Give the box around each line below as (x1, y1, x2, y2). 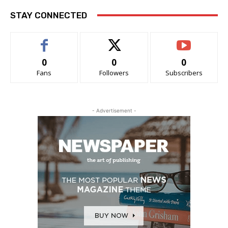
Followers (99, 68, 129, 77)
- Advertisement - (92, 107, 136, 113)
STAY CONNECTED (10, 10, 87, 20)
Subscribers (165, 68, 203, 77)
